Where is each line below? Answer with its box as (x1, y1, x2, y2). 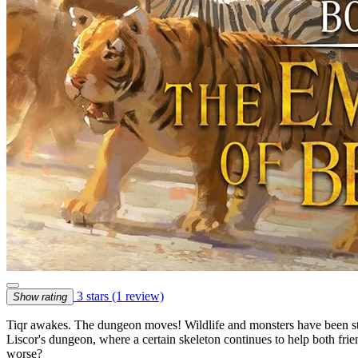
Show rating (13, 290, 67, 303)
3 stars (74, 288, 112, 303)
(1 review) (112, 288, 164, 303)
